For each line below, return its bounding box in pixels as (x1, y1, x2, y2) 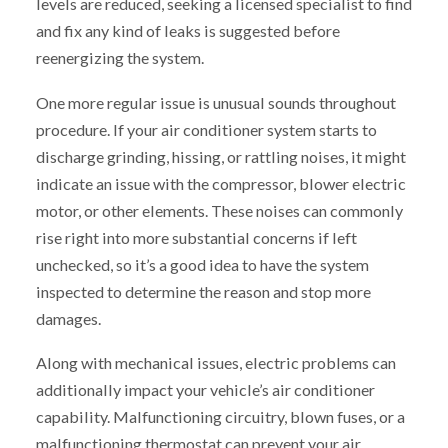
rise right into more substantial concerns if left (35, 227, 357, 247)
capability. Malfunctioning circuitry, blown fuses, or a (35, 407, 405, 427)
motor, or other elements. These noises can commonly (35, 200, 403, 220)
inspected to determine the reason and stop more (35, 281, 371, 301)
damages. (35, 308, 101, 328)
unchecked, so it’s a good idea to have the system (35, 254, 369, 274)
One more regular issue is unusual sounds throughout (35, 92, 396, 112)
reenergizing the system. (35, 47, 204, 67)
